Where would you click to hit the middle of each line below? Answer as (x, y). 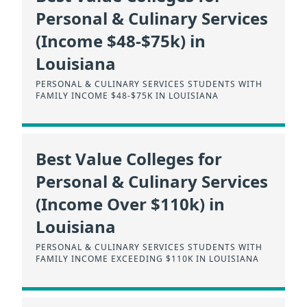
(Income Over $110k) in (130, 204)
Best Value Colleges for (129, 159)
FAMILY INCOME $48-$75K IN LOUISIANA (127, 95)
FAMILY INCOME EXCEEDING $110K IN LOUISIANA (147, 259)
